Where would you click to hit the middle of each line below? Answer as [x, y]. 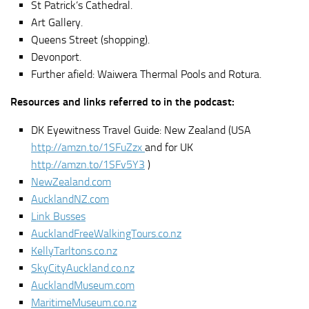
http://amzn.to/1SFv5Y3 [88, 165]
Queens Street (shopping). [90, 40]
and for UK [169, 148]
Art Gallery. [57, 23]
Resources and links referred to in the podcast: [122, 102]
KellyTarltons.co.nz [74, 251]
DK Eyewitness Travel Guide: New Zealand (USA [141, 130]
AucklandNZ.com [70, 199]
